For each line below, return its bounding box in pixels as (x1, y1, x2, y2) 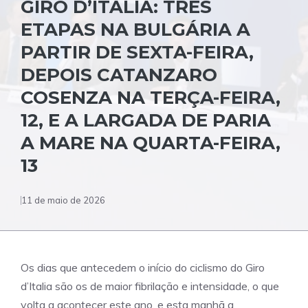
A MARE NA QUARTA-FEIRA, (21, 132, 280, 154)
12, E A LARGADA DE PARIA (21, 109, 271, 131)
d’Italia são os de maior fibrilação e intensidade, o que (21, 279, 279, 293)
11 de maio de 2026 (21, 195, 105, 206)
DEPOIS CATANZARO (21, 64, 217, 86)
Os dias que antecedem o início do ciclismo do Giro (21, 261, 265, 274)
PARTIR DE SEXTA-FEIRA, (21, 41, 254, 63)
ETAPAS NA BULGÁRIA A (21, 19, 250, 41)
